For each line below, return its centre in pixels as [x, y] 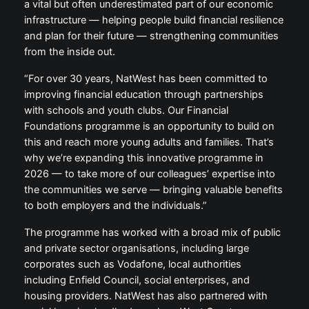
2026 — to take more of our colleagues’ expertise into [149, 174]
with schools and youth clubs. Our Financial [126, 111]
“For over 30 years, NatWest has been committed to [146, 79]
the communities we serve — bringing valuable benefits [153, 190]
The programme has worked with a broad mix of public [152, 233]
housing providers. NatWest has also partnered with [146, 296]
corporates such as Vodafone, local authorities [132, 265]
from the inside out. [69, 52]
